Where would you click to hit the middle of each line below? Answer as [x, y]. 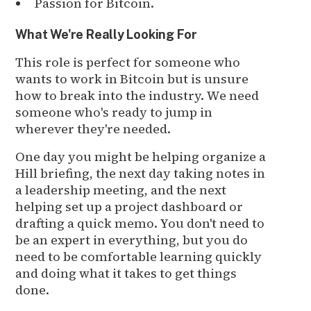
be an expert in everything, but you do [132, 239]
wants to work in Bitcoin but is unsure [132, 78]
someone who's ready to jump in [114, 112]
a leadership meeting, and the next [121, 190]
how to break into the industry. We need [137, 95]
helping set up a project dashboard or [129, 206]
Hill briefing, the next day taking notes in [141, 173]
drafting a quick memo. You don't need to [140, 223]
